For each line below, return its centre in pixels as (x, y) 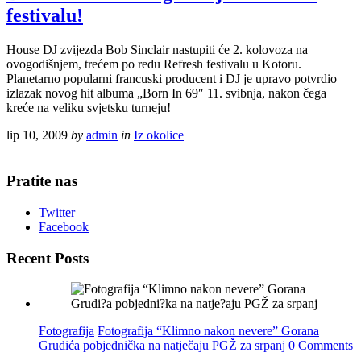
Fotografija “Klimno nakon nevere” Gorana (208, 331)
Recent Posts (48, 258)
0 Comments (321, 346)
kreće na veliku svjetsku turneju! (89, 108)
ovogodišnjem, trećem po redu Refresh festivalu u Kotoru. (154, 64)
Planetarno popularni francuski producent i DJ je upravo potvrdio (172, 79)
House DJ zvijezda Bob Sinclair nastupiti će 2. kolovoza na (157, 50)
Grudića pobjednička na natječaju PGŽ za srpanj (162, 346)
